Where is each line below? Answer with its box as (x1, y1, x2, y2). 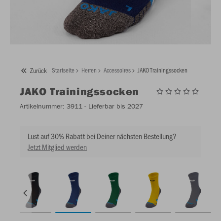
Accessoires (104, 66, 131, 74)
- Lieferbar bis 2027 (82, 102, 143, 111)
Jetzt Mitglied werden (28, 142, 87, 152)
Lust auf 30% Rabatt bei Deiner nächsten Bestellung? (28, 131, 177, 142)
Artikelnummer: (20, 102, 65, 111)
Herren (81, 66, 97, 74)
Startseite (52, 66, 74, 74)
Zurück (30, 65, 47, 75)
